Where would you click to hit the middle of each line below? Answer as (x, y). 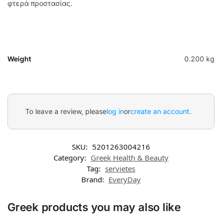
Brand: (94, 179)
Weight (19, 58)
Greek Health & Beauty (130, 157)
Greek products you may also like (94, 207)
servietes (120, 168)
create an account (160, 111)
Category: (71, 157)
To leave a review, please (66, 111)
